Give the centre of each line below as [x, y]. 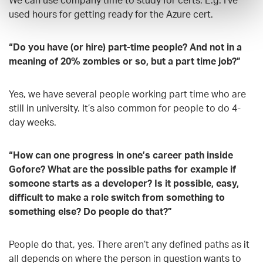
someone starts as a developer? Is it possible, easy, [124, 183]
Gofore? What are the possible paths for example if [122, 169]
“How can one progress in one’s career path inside [121, 155]
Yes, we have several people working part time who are [127, 94]
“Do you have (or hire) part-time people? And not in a [125, 47]
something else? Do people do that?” [90, 211]
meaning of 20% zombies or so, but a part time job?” [125, 61]
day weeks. [33, 122]
